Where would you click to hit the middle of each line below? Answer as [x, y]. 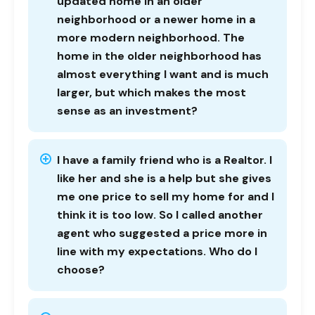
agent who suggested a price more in [162, 233]
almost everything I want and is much [163, 74]
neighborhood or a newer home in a [156, 19]
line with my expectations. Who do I [157, 251]
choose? [81, 270]
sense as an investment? [127, 111]
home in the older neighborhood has [159, 56]
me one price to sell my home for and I [166, 197]
